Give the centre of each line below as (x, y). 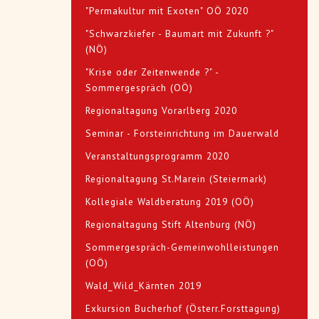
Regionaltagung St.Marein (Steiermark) (176, 179)
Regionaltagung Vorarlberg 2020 (161, 111)
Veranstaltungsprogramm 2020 (157, 156)
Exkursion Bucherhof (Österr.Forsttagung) (183, 309)
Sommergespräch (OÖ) (139, 88)
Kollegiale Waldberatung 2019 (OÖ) (170, 202)
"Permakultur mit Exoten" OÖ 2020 (167, 11)
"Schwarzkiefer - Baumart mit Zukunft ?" (179, 34)
